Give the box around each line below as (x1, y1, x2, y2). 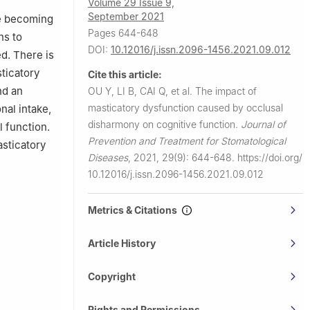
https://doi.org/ (237, 151, 302, 163)
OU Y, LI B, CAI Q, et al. (88, 84, 195, 97)
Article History (88, 237, 156, 249)
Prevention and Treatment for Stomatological (88, 134, 286, 147)
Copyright (88, 270, 136, 282)
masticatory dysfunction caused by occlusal (88, 101, 283, 113)
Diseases (88, 151, 128, 163)
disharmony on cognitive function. (88, 118, 241, 130)
